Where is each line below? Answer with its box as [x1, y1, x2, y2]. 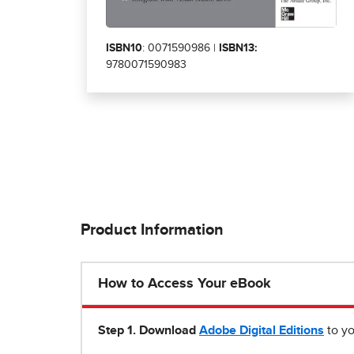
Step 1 [98, 324, 133, 337]
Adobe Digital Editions [199, 324, 324, 337]
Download [136, 324, 199, 337]
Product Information [81, 222, 224, 239]
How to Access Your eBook [98, 277, 271, 292]
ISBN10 [106, 43, 142, 55]
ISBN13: [219, 43, 258, 55]
